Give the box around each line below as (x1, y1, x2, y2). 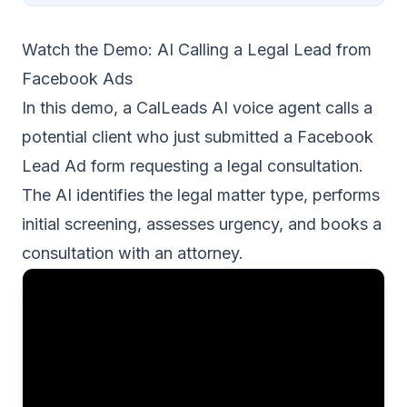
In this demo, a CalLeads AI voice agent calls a (22, 98, 372, 117)
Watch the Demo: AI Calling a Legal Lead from (22, 40, 372, 59)
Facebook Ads (22, 69, 133, 88)
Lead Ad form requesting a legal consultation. (22, 156, 363, 175)
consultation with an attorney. (22, 243, 243, 263)
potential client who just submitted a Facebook (22, 127, 373, 146)
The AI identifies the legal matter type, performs (22, 185, 380, 204)
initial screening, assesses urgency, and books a (22, 214, 382, 233)
